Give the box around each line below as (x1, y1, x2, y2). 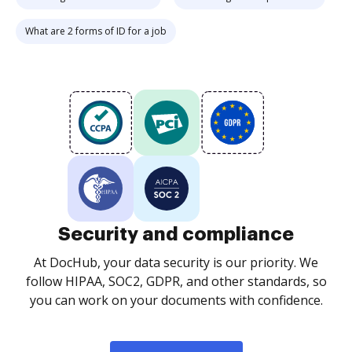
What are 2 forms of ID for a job (25, 24, 167, 38)
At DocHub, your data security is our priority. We (34, 254, 318, 271)
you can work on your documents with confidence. (29, 291, 323, 309)
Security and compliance (58, 225, 294, 244)
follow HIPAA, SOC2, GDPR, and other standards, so (25, 273, 327, 290)
